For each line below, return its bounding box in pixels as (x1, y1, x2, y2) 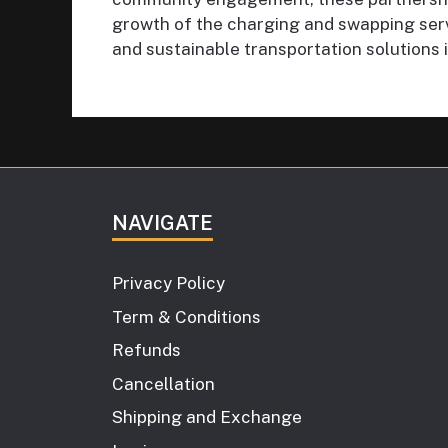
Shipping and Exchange (112, 407, 302, 428)
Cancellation (112, 373, 215, 394)
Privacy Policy (112, 273, 225, 294)
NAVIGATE (112, 211, 213, 236)
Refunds (112, 340, 181, 361)
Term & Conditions (112, 306, 261, 327)
